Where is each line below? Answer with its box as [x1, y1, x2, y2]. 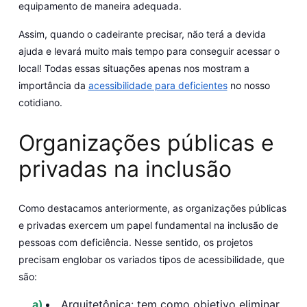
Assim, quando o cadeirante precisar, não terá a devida [18, 28, 266, 40]
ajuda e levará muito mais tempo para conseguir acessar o [18, 45, 280, 58]
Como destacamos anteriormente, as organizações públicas [18, 201, 286, 214]
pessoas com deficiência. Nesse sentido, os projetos [18, 236, 253, 248]
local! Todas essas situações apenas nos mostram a [18, 62, 249, 75]
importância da [18, 79, 88, 92]
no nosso [227, 79, 270, 92]
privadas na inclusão [18, 155, 232, 182]
